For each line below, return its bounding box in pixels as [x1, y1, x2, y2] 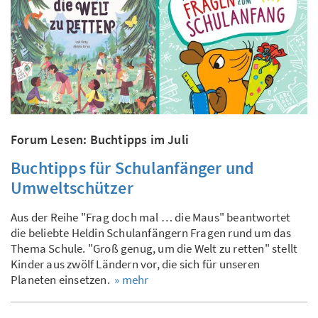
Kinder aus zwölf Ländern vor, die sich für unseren [11, 256, 261, 272]
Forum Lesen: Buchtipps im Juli [11, 131, 189, 148]
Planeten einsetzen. [11, 271, 115, 287]
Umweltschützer [11, 176, 133, 199]
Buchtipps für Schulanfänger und [11, 156, 255, 179]
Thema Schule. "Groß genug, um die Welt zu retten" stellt [11, 240, 298, 256]
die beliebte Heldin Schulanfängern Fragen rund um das [11, 224, 292, 241]
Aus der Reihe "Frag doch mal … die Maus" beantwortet [11, 209, 291, 225]
